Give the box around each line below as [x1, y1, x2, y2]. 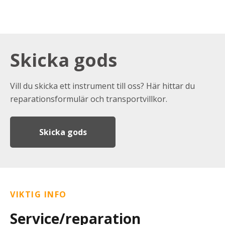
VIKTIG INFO [10, 189, 67, 200]
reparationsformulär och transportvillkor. [10, 93, 169, 104]
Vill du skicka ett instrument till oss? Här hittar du [10, 80, 195, 91]
